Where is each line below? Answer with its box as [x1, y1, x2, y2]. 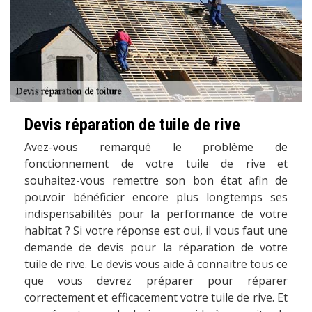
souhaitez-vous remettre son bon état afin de [24, 173, 288, 189]
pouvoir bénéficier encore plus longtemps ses [24, 189, 288, 205]
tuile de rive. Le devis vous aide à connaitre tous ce [24, 256, 288, 272]
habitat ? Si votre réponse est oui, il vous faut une [24, 223, 288, 239]
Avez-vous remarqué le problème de [24, 139, 288, 155]
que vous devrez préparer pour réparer [24, 273, 288, 289]
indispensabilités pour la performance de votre [24, 206, 288, 222]
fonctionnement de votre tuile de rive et [24, 156, 288, 172]
